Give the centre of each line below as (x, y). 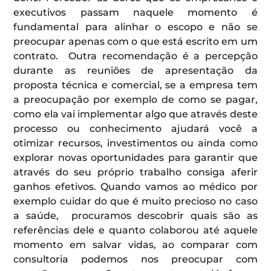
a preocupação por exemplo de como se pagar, (135, 99)
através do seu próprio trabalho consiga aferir (135, 172)
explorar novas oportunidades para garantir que (135, 157)
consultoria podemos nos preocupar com (135, 259)
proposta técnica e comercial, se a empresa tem (135, 85)
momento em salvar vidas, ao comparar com (135, 244)
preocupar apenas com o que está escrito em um (135, 41)
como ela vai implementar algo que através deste (135, 114)
